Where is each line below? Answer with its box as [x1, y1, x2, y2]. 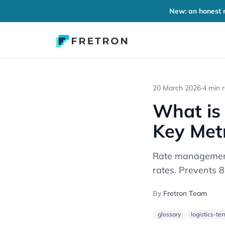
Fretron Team [163, 189, 207, 198]
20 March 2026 [153, 83, 201, 92]
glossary [158, 210, 181, 218]
